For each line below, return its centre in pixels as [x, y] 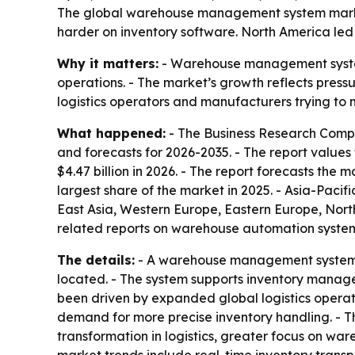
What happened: [111, 133]
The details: [96, 260]
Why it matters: [108, 63]
